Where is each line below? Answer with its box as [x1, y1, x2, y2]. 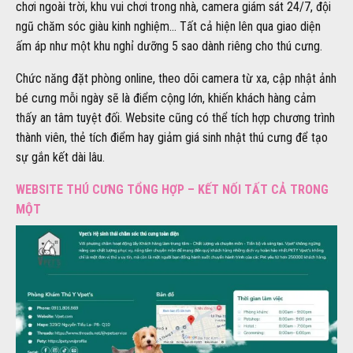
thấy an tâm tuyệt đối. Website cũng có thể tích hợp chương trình [16, 110, 335, 126]
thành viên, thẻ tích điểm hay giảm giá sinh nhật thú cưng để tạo [16, 130, 328, 146]
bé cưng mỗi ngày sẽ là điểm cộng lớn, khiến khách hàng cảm [16, 91, 316, 106]
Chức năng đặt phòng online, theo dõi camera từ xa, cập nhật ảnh [16, 71, 336, 87]
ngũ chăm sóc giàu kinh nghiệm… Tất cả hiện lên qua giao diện [16, 19, 321, 35]
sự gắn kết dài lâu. [16, 150, 105, 165]
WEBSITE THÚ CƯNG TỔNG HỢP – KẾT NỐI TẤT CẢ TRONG [16, 182, 329, 198]
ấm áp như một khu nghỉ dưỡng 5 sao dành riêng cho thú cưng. [16, 39, 322, 54]
